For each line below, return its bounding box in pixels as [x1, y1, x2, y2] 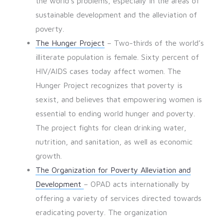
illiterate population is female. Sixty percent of [35, 53, 199, 62]
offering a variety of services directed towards [35, 194, 201, 203]
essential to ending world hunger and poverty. [35, 109, 195, 118]
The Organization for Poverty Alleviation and [35, 165, 191, 175]
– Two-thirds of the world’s [104, 38, 204, 48]
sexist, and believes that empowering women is [35, 95, 202, 104]
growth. [35, 151, 62, 161]
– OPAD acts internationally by [83, 180, 190, 189]
